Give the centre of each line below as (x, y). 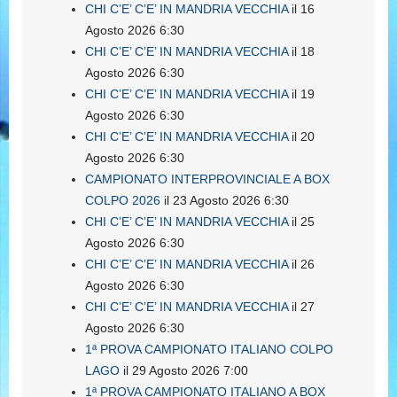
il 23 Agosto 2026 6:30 (225, 200)
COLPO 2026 (123, 200)
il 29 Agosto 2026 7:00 (184, 370)
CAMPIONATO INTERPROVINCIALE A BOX (207, 179)
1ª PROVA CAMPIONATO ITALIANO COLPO (209, 349)
